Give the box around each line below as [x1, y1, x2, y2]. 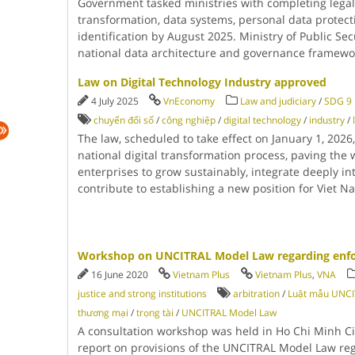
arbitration [232, 287, 280, 300]
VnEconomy [162, 94, 215, 108]
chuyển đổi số [93, 113, 154, 127]
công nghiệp [161, 113, 216, 127]
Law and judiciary [239, 94, 316, 108]
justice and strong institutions [77, 287, 207, 300]
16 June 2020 [90, 268, 151, 281]
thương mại [77, 306, 128, 319]
